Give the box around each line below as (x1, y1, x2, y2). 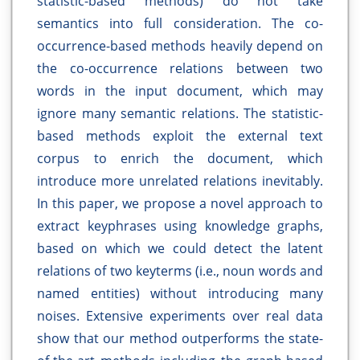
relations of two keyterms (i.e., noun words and (37, 262, 323, 280)
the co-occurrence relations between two (37, 59, 323, 78)
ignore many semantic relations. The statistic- (37, 104, 323, 123)
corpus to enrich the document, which (37, 149, 323, 168)
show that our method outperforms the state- (37, 329, 323, 348)
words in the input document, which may (37, 82, 323, 100)
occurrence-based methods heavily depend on (37, 37, 323, 55)
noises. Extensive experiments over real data (37, 307, 323, 325)
